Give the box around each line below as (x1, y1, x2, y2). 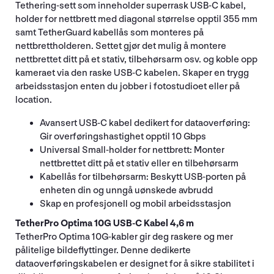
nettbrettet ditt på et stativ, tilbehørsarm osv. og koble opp (15, 53, 257, 65)
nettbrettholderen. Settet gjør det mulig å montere (15, 40, 226, 52)
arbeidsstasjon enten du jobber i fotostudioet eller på (15, 80, 240, 92)
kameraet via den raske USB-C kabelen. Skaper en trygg (15, 67, 249, 79)
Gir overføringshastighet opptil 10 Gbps (40, 130, 206, 143)
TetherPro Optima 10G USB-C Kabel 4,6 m (15, 217, 194, 229)
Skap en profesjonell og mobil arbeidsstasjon (40, 198, 231, 210)
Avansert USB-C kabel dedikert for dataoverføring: (40, 117, 250, 129)
